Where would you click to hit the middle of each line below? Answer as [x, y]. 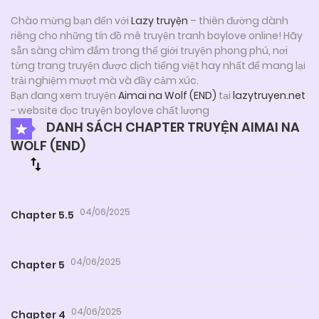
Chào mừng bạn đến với [71, 20]
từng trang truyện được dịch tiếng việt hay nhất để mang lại [158, 65]
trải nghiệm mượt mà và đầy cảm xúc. [105, 80]
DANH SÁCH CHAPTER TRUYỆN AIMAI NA [172, 127]
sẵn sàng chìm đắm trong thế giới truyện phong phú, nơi [149, 50]
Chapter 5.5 [42, 215]
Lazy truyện [159, 20]
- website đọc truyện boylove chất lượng [110, 110]
